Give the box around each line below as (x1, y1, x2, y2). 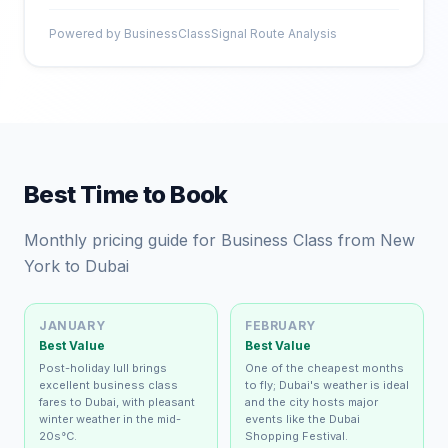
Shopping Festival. (245, 429, 348, 443)
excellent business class (39, 378, 178, 392)
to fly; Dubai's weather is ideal (245, 378, 409, 392)
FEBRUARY (245, 318, 316, 333)
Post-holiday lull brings (39, 361, 167, 375)
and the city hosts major (245, 395, 378, 409)
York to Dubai (24, 256, 129, 276)
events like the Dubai (245, 412, 360, 426)
